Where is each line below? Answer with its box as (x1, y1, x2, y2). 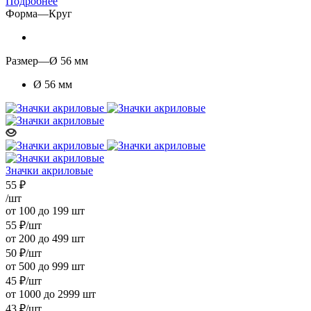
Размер (6, 54, 38, 67)
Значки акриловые (6, 164, 93, 176)
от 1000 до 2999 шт (6, 287, 96, 300)
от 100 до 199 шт (6, 204, 85, 217)
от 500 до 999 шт (6, 260, 85, 272)
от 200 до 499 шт (6, 232, 85, 244)
